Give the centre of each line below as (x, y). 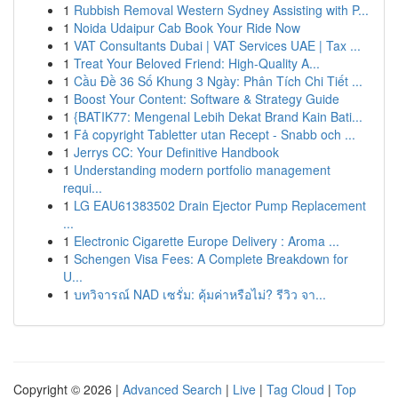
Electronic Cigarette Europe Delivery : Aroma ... (207, 241)
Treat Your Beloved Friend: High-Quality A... (197, 63)
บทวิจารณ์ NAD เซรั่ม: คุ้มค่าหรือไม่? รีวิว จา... (200, 294)
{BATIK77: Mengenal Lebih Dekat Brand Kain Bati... (218, 116)
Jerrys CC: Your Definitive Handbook (176, 152)
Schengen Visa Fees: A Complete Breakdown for (211, 259)
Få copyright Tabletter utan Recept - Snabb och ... (215, 134)
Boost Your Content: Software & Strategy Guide (207, 99)
